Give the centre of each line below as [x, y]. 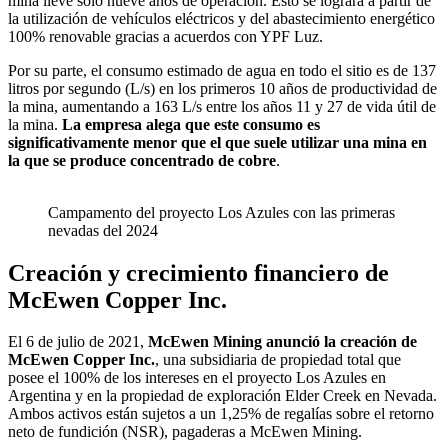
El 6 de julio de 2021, [78, 342]
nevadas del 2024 [103, 230]
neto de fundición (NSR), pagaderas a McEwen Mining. [185, 432]
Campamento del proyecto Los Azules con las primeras [221, 212]
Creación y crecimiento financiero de [198, 272]
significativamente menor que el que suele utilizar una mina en [217, 142]
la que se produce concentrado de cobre [142, 160]
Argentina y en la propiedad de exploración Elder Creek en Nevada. [222, 396]
